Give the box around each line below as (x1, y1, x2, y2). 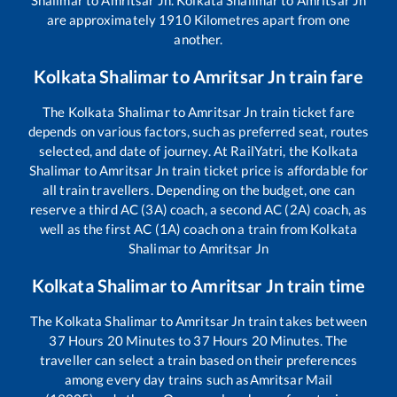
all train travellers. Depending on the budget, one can (42, 181, 355, 198)
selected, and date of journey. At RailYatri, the (38, 142, 312, 159)
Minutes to (122, 331, 194, 348)
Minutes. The (267, 331, 348, 348)
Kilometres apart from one (191, 11, 351, 27)
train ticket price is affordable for (168, 161, 369, 178)
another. (174, 30, 223, 47)
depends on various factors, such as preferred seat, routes (27, 122, 370, 139)
